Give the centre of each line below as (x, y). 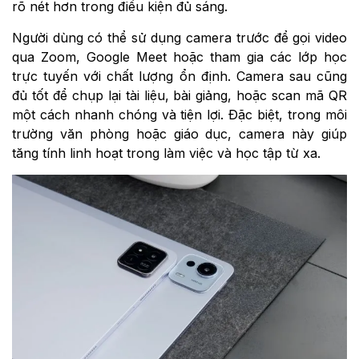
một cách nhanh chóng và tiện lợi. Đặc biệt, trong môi (179, 115)
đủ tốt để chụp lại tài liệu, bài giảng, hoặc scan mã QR (179, 96)
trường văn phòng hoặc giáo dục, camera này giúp (179, 134)
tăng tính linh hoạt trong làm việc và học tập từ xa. (166, 153)
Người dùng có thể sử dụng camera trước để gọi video (179, 38)
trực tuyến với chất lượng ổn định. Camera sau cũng (179, 77)
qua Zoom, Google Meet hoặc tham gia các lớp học (179, 57)
